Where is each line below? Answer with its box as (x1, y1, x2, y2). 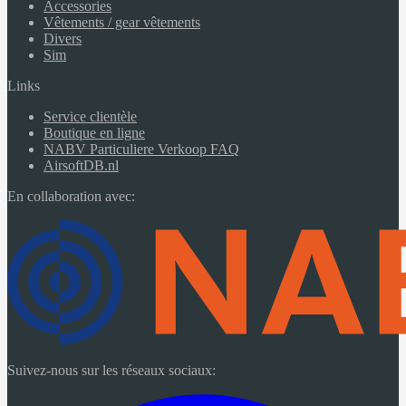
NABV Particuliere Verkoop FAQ (43, 140, 239, 157)
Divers (43, 30, 82, 46)
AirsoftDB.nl (43, 157, 119, 173)
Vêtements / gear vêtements (43, 14, 200, 30)
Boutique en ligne (43, 124, 145, 140)
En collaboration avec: (7, 188, 135, 204)
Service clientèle (43, 108, 137, 124)
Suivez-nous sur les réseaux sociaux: (7, 362, 216, 379)
